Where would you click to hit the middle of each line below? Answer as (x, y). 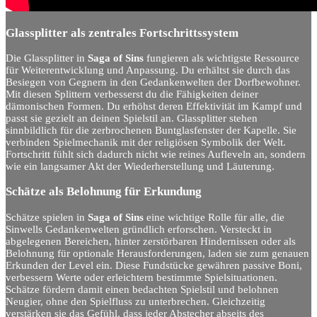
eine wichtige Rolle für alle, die (214, 217)
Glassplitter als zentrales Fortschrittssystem (122, 33)
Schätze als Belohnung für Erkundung (104, 192)
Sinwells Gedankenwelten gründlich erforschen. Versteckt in (139, 229)
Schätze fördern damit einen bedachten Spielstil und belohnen (142, 289)
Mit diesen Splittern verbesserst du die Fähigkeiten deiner (132, 94)
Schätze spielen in (47, 217)
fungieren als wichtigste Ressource (221, 58)
